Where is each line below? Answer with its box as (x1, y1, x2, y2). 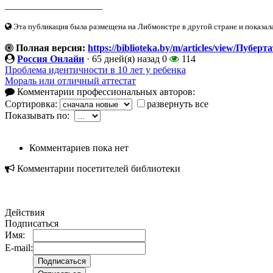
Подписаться (5, 218, 58, 229)
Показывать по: (5, 110, 74, 121)
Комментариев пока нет (29, 142, 129, 153)
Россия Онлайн (17, 53, 84, 64)
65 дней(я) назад (92, 53, 160, 64)
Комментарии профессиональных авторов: (15, 86, 195, 97)
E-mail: (5, 242, 33, 253)
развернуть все (147, 98, 208, 109)
